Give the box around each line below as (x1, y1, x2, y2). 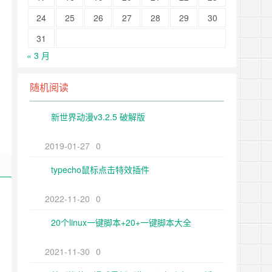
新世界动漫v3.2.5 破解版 (51, 110, 145, 123)
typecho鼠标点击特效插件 (51, 163, 149, 175)
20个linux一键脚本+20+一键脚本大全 (51, 216, 191, 228)
